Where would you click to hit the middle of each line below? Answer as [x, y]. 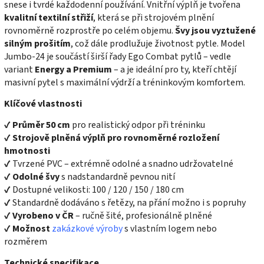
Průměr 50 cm [41, 125]
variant [19, 70]
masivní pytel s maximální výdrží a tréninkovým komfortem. [125, 83]
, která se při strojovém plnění [154, 18]
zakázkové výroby [87, 229]
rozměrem [27, 242]
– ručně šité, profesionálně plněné [143, 216]
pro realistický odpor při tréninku [138, 125]
